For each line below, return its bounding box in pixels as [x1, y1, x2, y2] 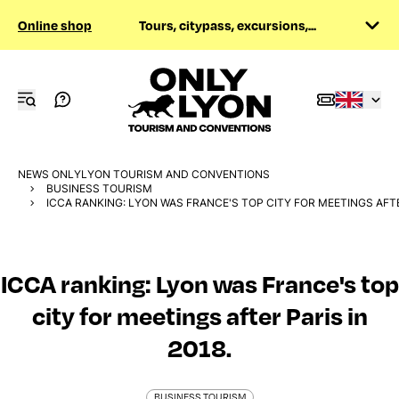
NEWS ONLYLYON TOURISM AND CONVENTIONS [18, 167, 270, 181]
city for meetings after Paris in [31, 297, 368, 332]
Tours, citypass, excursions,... [139, 16, 316, 34]
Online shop [18, 16, 92, 34]
